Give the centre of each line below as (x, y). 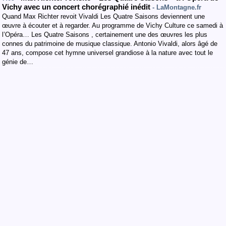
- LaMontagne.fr (177, 7)
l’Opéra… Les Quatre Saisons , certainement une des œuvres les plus (105, 35)
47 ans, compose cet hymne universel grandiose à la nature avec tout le (107, 53)
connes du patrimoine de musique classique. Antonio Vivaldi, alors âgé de (110, 44)
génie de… (18, 62)
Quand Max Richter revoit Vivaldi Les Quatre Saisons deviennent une (103, 16)
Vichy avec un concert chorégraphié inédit (77, 7)
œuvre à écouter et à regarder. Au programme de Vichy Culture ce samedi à (112, 25)
